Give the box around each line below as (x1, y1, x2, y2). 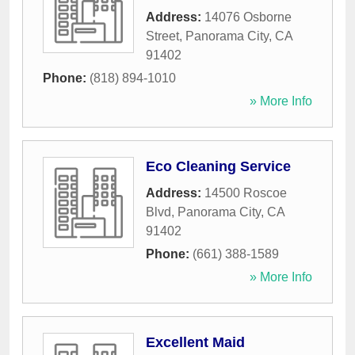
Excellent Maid (146, 334, 245, 351)
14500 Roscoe (204, 186, 287, 200)
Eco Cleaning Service (146, 158, 291, 175)
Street (146, 29, 179, 44)
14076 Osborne (204, 10, 292, 25)
